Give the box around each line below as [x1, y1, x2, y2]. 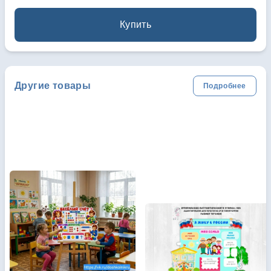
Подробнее [203, 82, 246, 90]
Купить [119, 19, 152, 30]
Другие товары [15, 80, 91, 91]
